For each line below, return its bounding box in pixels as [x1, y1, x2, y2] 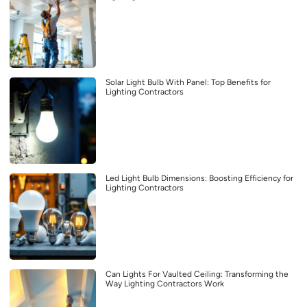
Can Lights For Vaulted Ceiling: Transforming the [106, 269, 288, 280]
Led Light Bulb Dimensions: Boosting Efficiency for [106, 173, 293, 184]
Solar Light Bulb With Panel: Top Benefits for [106, 77, 271, 88]
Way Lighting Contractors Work [106, 279, 224, 289]
